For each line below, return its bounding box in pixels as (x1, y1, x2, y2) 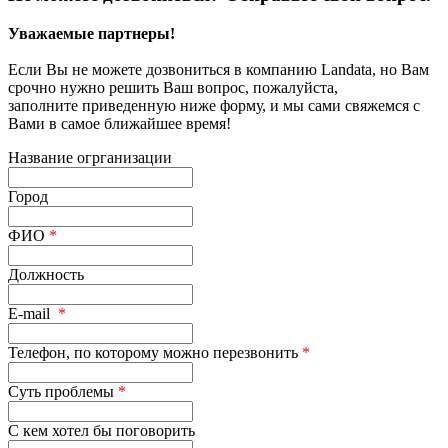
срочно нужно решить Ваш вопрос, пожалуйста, (8, 79, 338, 97)
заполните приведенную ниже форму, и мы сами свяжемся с (8, 97, 420, 115)
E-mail (8, 305, 58, 323)
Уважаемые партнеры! (8, 25, 175, 43)
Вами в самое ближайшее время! (8, 115, 231, 133)
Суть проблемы (8, 383, 118, 401)
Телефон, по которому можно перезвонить (8, 344, 302, 362)
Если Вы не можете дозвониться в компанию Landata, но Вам (8, 61, 429, 79)
